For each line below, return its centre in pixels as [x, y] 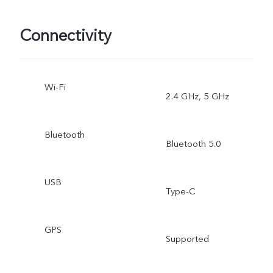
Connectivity [66, 36]
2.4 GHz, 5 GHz [197, 96]
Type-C [180, 191]
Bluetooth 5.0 [193, 144]
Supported [187, 239]
